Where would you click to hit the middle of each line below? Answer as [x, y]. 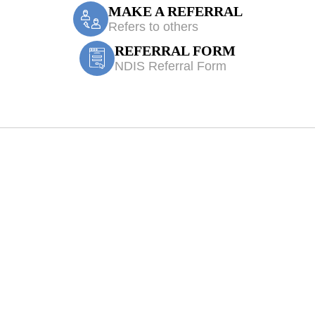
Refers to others [153, 26]
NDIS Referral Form [171, 66]
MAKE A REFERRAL [175, 11]
